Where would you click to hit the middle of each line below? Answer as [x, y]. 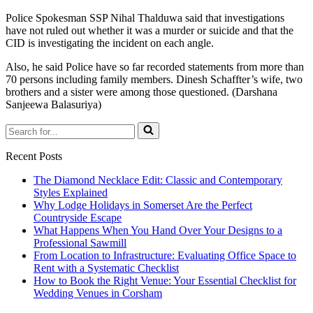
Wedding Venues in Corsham [98, 293]
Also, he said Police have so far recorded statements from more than [155, 66]
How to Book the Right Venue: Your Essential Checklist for [165, 280]
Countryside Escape [78, 217]
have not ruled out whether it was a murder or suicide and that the [150, 30]
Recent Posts [34, 156]
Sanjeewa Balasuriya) [53, 104]
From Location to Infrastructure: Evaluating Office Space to [165, 255]
